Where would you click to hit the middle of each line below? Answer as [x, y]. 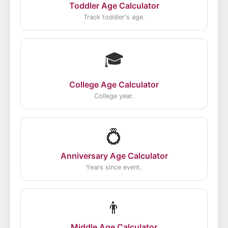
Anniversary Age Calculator [114, 156]
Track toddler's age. [114, 17]
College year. [114, 96]
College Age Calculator [114, 84]
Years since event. [114, 167]
